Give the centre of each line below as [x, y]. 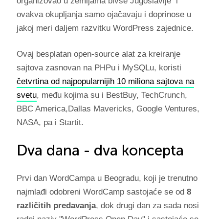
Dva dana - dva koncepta [100, 150]
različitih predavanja [56, 205]
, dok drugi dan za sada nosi [147, 205]
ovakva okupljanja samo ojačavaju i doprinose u [104, 14]
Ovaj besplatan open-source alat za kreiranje [98, 54]
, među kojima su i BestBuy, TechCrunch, [112, 95]
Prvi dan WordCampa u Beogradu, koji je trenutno [107, 178]
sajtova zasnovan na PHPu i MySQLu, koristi [99, 67]
